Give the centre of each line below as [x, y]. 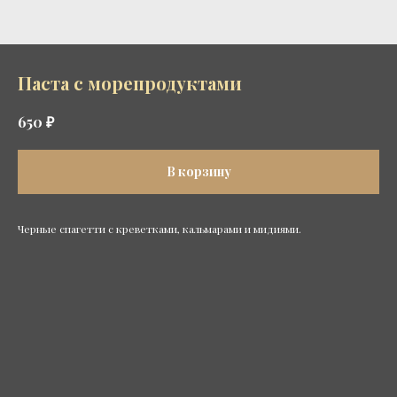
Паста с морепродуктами [130, 83]
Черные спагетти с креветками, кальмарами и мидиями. [160, 228]
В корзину [198, 171]
